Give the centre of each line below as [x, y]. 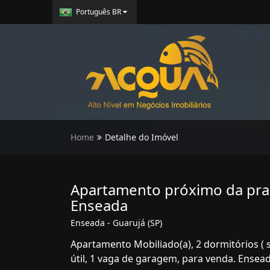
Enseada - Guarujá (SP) [116, 223]
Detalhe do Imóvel [142, 137]
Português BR [99, 12]
